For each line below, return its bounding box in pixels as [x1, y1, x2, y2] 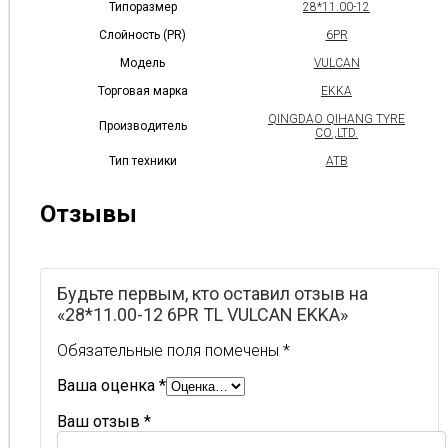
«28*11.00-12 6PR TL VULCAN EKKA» [57, 304, 348, 326]
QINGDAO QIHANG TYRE [268, 112, 405, 127]
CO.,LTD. [315, 126, 358, 141]
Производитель [98, 119, 187, 134]
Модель [120, 56, 165, 71]
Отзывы [40, 200, 137, 229]
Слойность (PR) [99, 28, 186, 43]
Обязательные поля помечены [57, 341, 283, 361]
